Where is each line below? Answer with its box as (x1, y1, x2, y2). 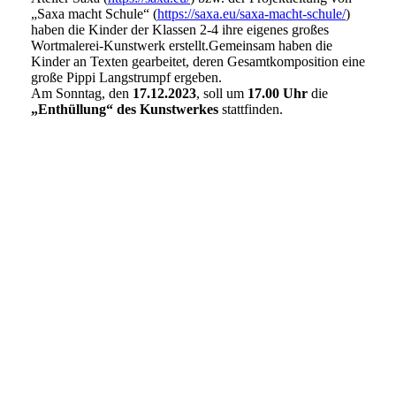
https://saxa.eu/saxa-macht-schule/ (157, 6, 346, 22)
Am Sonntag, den (31, 86, 133, 102)
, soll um (196, 86, 247, 102)
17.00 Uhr (247, 86, 308, 102)
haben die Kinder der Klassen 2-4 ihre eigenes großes (31, 22, 329, 38)
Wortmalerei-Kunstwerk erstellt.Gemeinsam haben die (31, 38, 332, 54)
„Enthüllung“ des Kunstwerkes (31, 102, 218, 118)
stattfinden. (218, 102, 283, 118)
